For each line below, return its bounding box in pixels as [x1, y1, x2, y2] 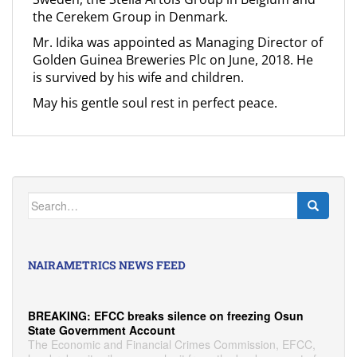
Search [27, 191, 65, 207]
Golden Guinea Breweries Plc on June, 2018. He [33, 51, 313, 69]
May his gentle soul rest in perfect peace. [33, 94, 277, 112]
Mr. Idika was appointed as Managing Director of [33, 33, 323, 51]
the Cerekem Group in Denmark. [33, 8, 228, 25]
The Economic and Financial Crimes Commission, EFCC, [27, 336, 316, 353]
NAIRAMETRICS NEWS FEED [28, 257, 186, 273]
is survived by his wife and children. [33, 69, 244, 86]
